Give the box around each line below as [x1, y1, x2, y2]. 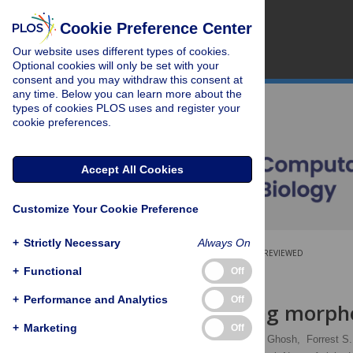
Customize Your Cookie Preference [13, 203, 199, 215]
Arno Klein [147, 333, 197, 345]
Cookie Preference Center [59, 20, 252, 37]
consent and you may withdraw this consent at [13, 73, 243, 86]
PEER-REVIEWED [241, 247, 303, 258]
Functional [24, 264, 82, 277]
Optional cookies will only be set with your [13, 59, 219, 72]
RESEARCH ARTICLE [143, 269, 223, 278]
